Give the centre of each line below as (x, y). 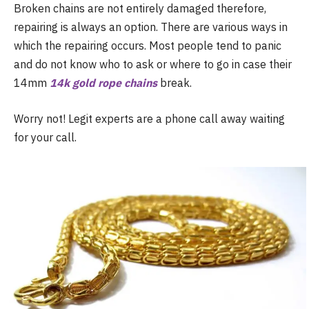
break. (175, 83)
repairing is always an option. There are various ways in (151, 27)
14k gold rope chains (103, 83)
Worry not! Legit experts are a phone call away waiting (149, 118)
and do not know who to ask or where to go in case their (153, 64)
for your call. (45, 137)
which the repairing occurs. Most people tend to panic (148, 46)
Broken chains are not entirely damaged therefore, (140, 8)
